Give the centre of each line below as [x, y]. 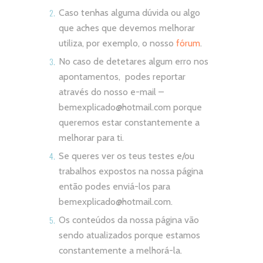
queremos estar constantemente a [129, 122]
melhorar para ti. [91, 137]
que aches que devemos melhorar [127, 28]
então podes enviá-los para [114, 187]
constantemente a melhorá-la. [120, 251]
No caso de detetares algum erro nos [134, 61]
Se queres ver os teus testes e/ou [127, 156]
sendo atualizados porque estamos [129, 235]
